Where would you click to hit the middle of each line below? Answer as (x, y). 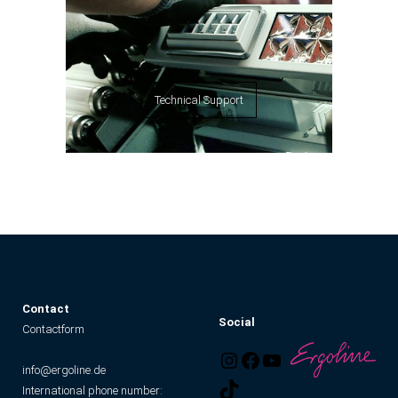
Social (237, 322)
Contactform (53, 330)
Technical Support (199, 100)
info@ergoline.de (64, 370)
